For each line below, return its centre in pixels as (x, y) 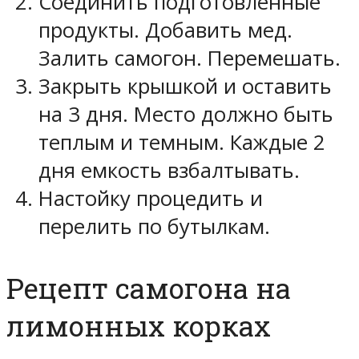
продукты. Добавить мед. (165, 30)
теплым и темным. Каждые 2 (182, 143)
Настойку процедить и (151, 199)
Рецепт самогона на (149, 288)
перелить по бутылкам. (154, 227)
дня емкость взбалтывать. (169, 171)
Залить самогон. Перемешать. (190, 58)
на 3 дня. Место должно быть (186, 115)
